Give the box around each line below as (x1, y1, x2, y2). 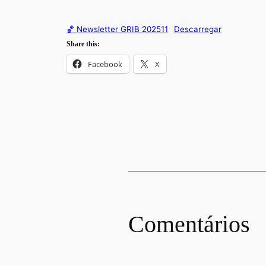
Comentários (128, 211, 250, 238)
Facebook (88, 59, 122, 70)
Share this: (66, 40, 100, 49)
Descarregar (174, 24, 222, 34)
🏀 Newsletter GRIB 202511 (66, 24, 168, 34)
